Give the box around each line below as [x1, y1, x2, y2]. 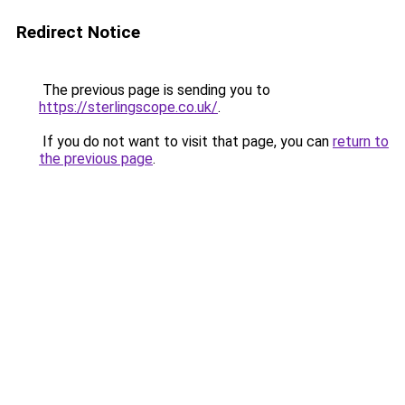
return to [333, 133, 389, 150]
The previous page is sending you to [39, 81, 270, 99]
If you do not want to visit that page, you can [39, 133, 333, 150]
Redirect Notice [16, 22, 140, 42]
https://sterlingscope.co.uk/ [39, 99, 218, 116]
